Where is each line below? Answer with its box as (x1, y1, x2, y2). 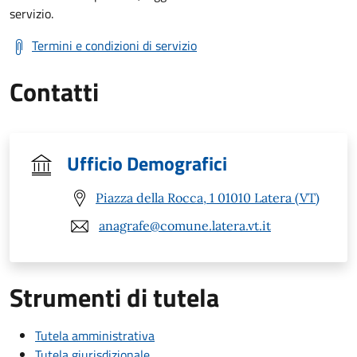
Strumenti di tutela (10, 277, 219, 316)
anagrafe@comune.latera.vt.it (99, 218, 271, 234)
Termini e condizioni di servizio (32, 35, 197, 55)
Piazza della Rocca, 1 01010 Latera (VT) (96, 190, 320, 206)
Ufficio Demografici (67, 148, 227, 178)
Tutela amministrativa (35, 325, 155, 345)
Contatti (10, 72, 99, 111)
